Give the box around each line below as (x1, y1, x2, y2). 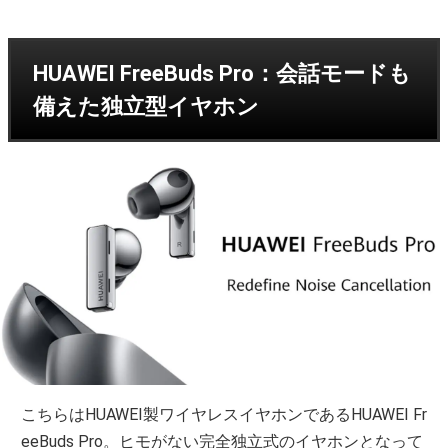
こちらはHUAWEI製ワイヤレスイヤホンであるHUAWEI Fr (21, 405, 428, 425)
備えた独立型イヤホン (33, 93, 259, 119)
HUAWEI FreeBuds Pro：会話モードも (33, 60, 411, 86)
